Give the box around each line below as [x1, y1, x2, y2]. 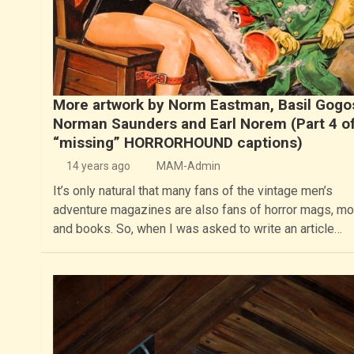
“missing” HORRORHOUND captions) [52, 133, 303, 152]
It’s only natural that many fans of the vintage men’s [52, 183, 333, 198]
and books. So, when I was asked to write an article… [52, 220, 342, 236]
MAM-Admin [156, 159, 220, 172]
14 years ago [66, 159, 131, 172]
